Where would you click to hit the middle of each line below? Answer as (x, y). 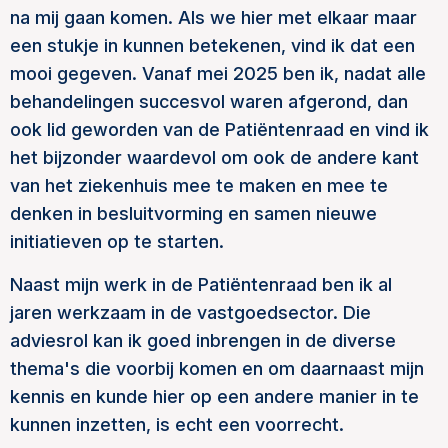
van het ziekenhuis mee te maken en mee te (199, 185)
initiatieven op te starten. (117, 241)
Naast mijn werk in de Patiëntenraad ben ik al (201, 284)
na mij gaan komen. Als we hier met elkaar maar (213, 17)
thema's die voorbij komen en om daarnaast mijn (217, 368)
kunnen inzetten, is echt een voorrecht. (179, 424)
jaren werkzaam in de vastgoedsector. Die (190, 312)
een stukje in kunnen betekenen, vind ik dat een (212, 45)
